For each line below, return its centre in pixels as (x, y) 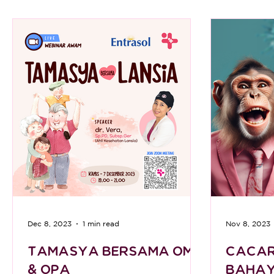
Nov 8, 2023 (248, 224)
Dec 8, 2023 (50, 224)
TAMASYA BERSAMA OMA (116, 251)
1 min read (101, 224)
